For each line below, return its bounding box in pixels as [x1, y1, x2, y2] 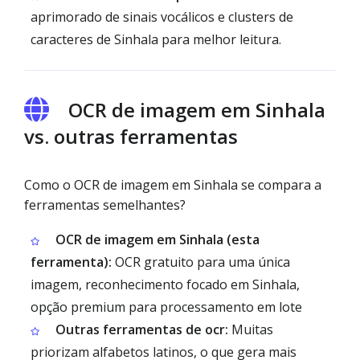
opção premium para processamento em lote [31, 298, 302, 316]
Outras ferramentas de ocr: [55, 321, 228, 338]
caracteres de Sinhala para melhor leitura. [31, 31, 281, 48]
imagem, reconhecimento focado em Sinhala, [31, 276, 300, 293]
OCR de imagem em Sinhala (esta [55, 231, 260, 248]
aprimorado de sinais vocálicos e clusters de [31, 8, 293, 26]
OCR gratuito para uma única [112, 253, 290, 271]
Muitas [228, 321, 273, 338]
